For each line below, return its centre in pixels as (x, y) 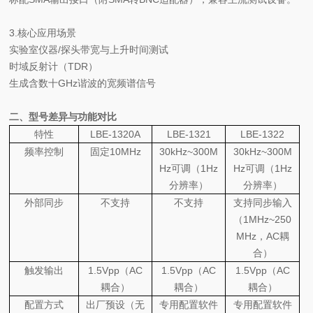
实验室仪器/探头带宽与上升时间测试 (89, 50)
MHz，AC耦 (262, 236)
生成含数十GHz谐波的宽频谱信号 (83, 83)
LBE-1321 (189, 134)
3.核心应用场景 (43, 33)
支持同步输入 (262, 203)
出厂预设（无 (116, 305)
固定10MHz (115, 152)
